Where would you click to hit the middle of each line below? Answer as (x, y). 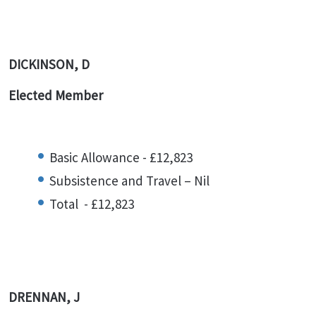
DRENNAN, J (44, 297)
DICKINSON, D (49, 64)
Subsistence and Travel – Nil (129, 181)
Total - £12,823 (92, 204)
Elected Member (57, 95)
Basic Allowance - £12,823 (121, 157)
